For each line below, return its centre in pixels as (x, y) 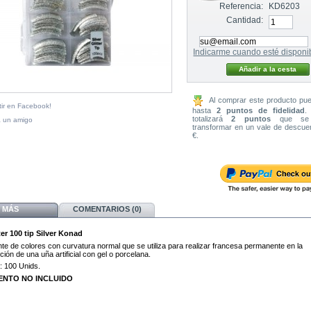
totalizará (212, 118)
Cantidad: (245, 20)
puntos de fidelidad (262, 110)
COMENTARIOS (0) (107, 209)
